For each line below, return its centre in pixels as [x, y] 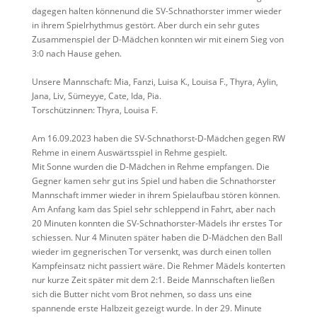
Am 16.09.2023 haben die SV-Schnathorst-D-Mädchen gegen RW [158, 138]
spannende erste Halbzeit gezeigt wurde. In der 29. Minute [146, 308]
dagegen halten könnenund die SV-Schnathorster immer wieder [156, 11]
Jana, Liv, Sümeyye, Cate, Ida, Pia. [96, 96]
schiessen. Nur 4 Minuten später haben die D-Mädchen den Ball [157, 237]
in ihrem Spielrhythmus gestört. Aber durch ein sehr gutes [145, 25]
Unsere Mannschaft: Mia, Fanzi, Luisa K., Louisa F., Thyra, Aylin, [155, 81]
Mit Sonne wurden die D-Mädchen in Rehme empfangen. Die [150, 166]
